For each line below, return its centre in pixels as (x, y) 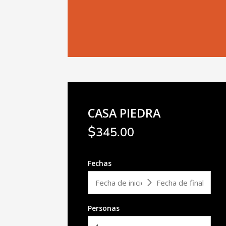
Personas (104, 208)
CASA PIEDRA (124, 113)
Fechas (100, 163)
